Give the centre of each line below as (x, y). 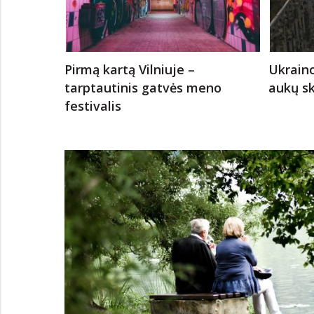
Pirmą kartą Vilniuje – (130, 70)
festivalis (93, 106)
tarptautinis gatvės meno (143, 88)
